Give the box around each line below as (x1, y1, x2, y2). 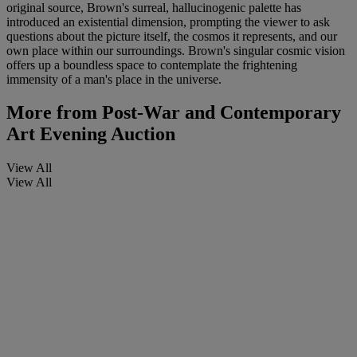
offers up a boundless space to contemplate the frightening (6, 57, 297, 72)
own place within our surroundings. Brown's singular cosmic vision (6, 43, 345, 57)
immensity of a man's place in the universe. (6, 72, 222, 86)
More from (6, 102, 97, 124)
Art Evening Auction (6, 124, 175, 145)
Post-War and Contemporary (97, 102, 341, 124)
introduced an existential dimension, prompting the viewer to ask (6, 14, 330, 29)
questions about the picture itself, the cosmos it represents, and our (6, 29, 337, 43)
